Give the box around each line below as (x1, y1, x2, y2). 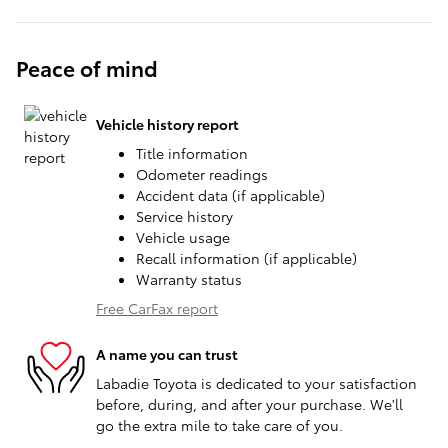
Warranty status (136, 269, 242, 290)
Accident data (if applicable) (136, 185, 325, 206)
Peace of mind (16, 53, 158, 83)
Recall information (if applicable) (136, 248, 357, 269)
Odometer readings (136, 164, 268, 185)
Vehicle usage (136, 227, 230, 248)
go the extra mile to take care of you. (96, 415, 343, 436)
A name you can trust (96, 343, 238, 364)
